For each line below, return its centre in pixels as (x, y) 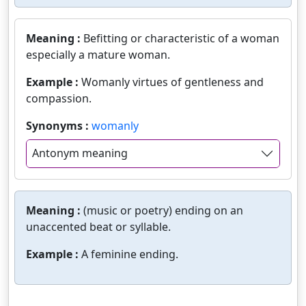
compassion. (59, 99)
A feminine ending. (130, 254)
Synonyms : (59, 126)
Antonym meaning (80, 153)
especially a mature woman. (98, 55)
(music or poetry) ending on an (163, 210)
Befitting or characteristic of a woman (181, 39)
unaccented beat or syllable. (98, 226)
